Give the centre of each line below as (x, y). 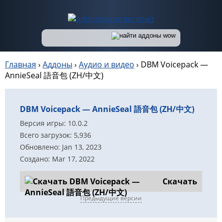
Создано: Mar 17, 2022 (57, 159)
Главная (21, 64)
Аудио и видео (107, 64)
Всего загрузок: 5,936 (55, 135)
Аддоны (57, 64)
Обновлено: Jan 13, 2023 (61, 147)
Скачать (180, 181)
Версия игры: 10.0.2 (54, 123)
